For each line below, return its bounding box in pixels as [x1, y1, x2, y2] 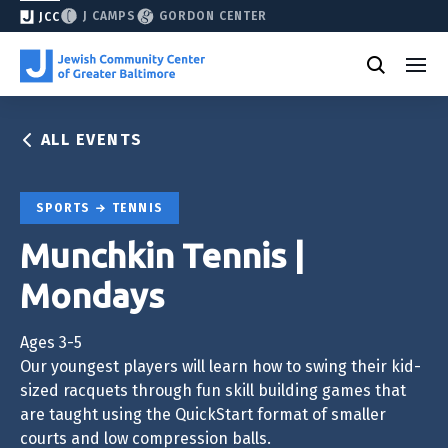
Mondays [20, 275, 164, 314]
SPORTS [36, 201, 95, 215]
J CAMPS [83, 9, 136, 23]
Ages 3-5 [20, 332, 82, 352]
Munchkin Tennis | [20, 235, 304, 274]
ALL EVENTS [40, 130, 143, 149]
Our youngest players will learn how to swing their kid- [20, 356, 421, 376]
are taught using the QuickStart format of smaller [20, 404, 386, 424]
